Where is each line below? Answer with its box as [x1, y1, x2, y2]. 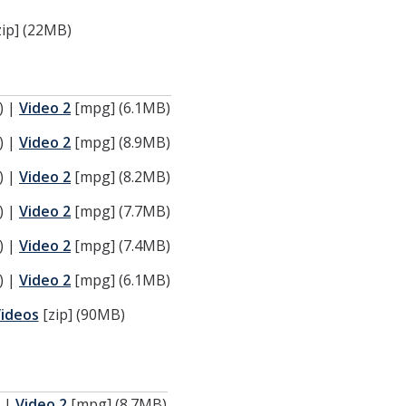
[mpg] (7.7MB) [71, 201, 170, 221]
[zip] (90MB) [38, 304, 125, 324]
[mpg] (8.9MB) [71, 132, 170, 152]
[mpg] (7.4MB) [71, 236, 170, 256]
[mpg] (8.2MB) [71, 167, 170, 187]
